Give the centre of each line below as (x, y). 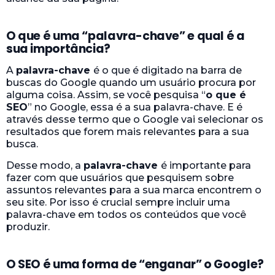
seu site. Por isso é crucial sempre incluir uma (118, 202)
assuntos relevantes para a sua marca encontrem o (134, 190)
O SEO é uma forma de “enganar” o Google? (135, 264)
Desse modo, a (45, 165)
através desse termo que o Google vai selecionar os (135, 120)
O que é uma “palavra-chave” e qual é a (126, 36)
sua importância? (58, 49)
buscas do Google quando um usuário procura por (131, 83)
